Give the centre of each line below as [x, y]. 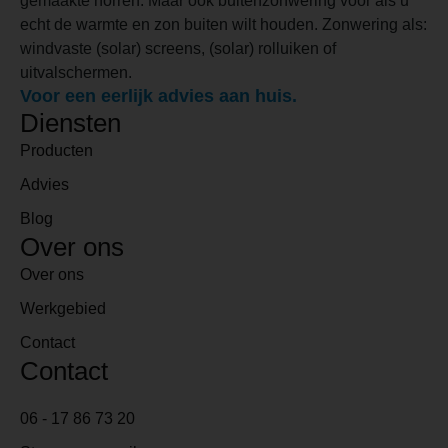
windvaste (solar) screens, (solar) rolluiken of [178, 48]
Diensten [70, 122]
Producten [56, 150]
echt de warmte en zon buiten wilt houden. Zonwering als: [223, 24]
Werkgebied [63, 308]
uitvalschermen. [80, 72]
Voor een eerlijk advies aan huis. [158, 95]
